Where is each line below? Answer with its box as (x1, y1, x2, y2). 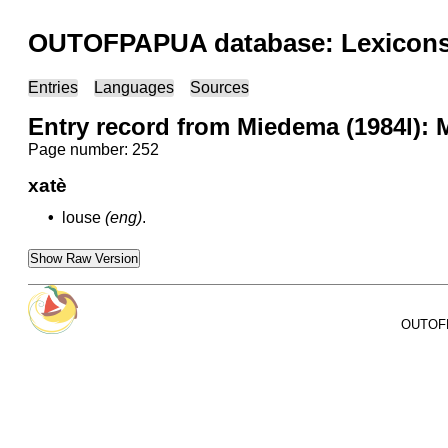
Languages (94, 79, 174, 96)
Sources (190, 79, 249, 96)
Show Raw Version (30, 251, 138, 266)
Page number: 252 (28, 141, 159, 158)
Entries (28, 79, 78, 96)
